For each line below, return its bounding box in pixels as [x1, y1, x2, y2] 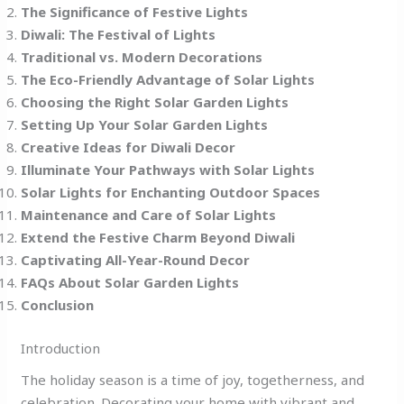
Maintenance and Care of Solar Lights [21, 206, 277, 225]
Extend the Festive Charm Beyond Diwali [21, 228, 296, 247]
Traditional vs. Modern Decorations [21, 48, 263, 67]
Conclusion [21, 296, 95, 315]
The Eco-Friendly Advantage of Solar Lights [21, 70, 316, 89]
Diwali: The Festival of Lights [21, 25, 216, 44]
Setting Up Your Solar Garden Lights [21, 115, 269, 134]
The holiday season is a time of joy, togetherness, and [21, 371, 365, 390]
